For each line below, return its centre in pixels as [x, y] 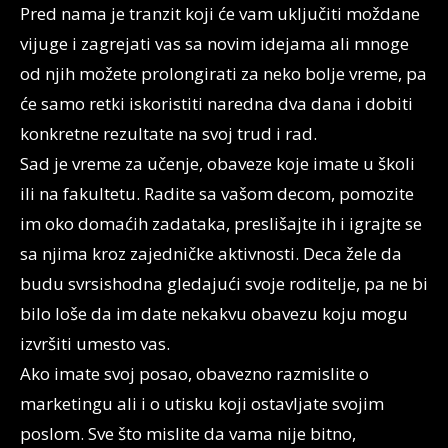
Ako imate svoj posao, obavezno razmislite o [194, 373]
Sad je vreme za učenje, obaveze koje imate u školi [217, 163]
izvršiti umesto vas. [95, 343]
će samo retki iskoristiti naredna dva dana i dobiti [216, 103]
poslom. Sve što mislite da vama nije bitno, [188, 433]
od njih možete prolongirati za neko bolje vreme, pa [223, 73]
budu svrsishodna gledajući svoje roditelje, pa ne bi [224, 283]
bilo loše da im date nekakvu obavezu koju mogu [214, 313]
